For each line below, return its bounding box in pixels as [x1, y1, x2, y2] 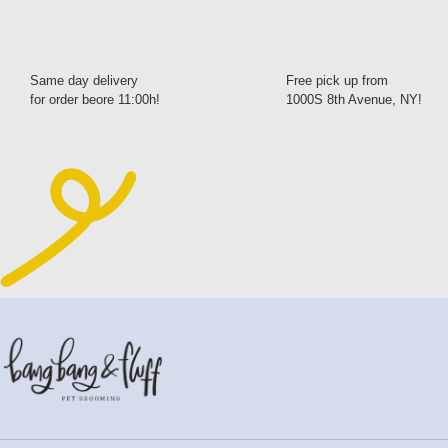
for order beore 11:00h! [30, 92, 160, 108]
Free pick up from [286, 73, 388, 89]
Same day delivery [30, 73, 138, 89]
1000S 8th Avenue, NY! [286, 92, 422, 108]
